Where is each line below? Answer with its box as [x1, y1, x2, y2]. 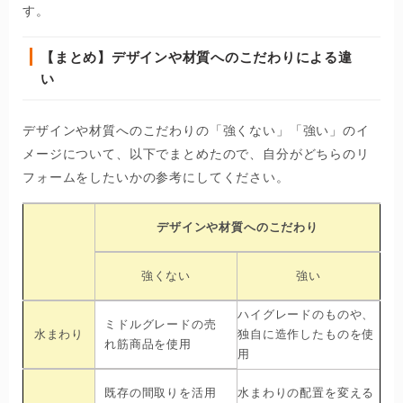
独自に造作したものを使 [237, 327, 375, 342]
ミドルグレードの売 [104, 318, 217, 332]
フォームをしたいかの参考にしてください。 [22, 170, 290, 185]
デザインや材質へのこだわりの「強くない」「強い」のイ [22, 123, 370, 139]
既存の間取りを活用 [104, 386, 217, 400]
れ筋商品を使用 [104, 337, 192, 352]
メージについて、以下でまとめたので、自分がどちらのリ [22, 147, 370, 162]
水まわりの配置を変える [237, 386, 375, 400]
